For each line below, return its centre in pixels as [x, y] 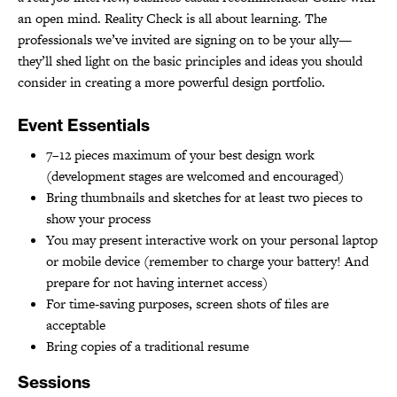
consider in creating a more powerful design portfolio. [171, 82]
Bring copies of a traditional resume [148, 346]
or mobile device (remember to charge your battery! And [207, 261]
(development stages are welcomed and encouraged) [195, 175]
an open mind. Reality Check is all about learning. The [172, 18]
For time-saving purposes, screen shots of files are [187, 303]
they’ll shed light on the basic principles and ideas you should [190, 60]
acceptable [76, 324]
